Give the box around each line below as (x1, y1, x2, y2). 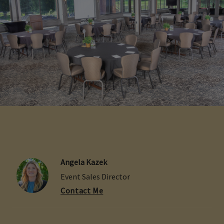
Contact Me (60, 185, 103, 195)
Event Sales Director (60, 171, 130, 182)
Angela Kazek (60, 157, 107, 167)
